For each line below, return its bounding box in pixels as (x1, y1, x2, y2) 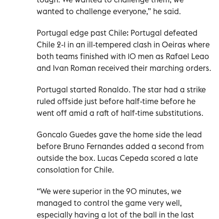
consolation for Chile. (37, 165, 114, 175)
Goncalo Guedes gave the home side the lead (37, 130, 202, 140)
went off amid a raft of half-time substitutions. (37, 108, 203, 118)
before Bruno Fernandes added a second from (37, 141, 204, 152)
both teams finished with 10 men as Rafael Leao (37, 51, 209, 62)
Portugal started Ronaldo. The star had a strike (37, 85, 206, 95)
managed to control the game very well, (37, 198, 182, 208)
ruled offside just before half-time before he (37, 96, 196, 107)
